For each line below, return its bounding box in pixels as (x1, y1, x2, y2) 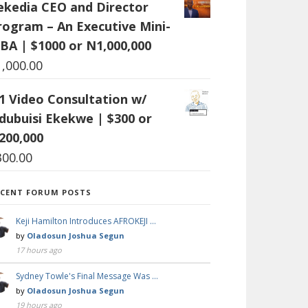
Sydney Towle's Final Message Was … (16, 269, 158, 282)
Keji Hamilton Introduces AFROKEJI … (16, 214, 156, 227)
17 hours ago (16, 244, 62, 255)
